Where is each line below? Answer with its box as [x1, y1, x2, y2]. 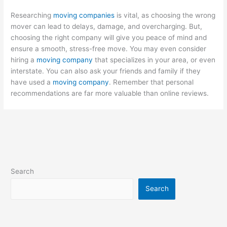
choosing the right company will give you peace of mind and [11, 33, 207, 42]
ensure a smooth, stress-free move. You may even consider [11, 45, 207, 53]
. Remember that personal [109, 78, 194, 87]
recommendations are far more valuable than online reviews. [11, 89, 209, 98]
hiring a [11, 56, 37, 64]
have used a [11, 78, 53, 87]
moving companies [53, 11, 115, 20]
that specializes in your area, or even [93, 56, 216, 64]
